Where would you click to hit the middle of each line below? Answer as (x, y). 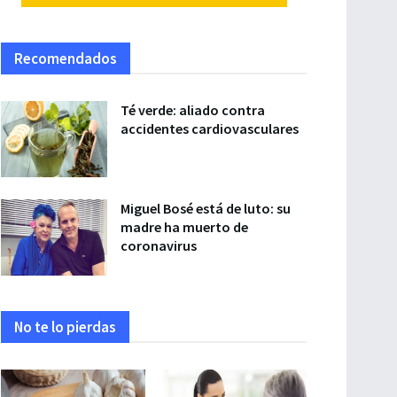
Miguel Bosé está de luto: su (206, 208)
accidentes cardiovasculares (210, 128)
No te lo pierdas (65, 327)
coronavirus (159, 245)
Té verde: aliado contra (193, 110)
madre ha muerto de (184, 226)
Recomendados (66, 58)
